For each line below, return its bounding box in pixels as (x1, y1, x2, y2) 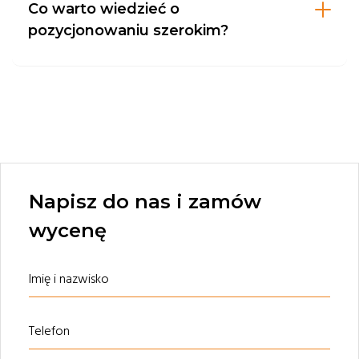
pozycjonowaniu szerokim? (28, 22, 228, 39)
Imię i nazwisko (29, 270, 109, 288)
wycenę (29, 219, 107, 242)
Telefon (29, 322, 70, 340)
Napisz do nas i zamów (29, 190, 261, 213)
